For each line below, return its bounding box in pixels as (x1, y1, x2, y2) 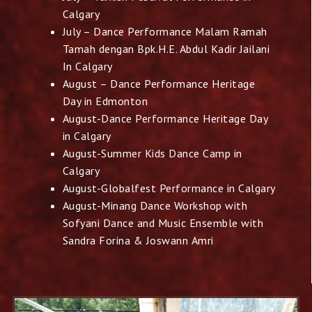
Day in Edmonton (62, 93, 148, 108)
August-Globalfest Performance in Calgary (62, 180, 276, 195)
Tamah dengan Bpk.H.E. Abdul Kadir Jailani (62, 41, 270, 56)
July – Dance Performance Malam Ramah (62, 24, 267, 38)
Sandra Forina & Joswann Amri (62, 233, 214, 247)
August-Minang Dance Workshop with (62, 198, 248, 212)
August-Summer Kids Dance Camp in (62, 146, 242, 160)
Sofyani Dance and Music (62, 215, 189, 230)
